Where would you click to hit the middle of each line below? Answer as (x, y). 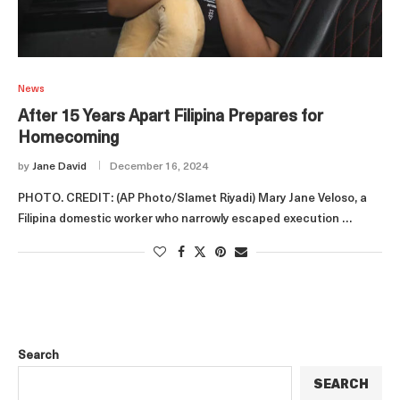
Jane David (59, 167)
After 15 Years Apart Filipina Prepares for (171, 117)
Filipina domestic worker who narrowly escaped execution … (185, 219)
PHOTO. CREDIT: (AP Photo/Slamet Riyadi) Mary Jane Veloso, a (192, 199)
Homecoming (68, 139)
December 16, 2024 (159, 167)
